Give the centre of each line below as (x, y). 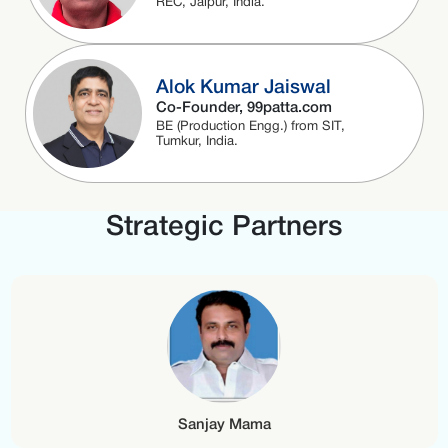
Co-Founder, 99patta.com (243, 107)
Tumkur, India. (196, 142)
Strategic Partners (224, 228)
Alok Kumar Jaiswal (243, 87)
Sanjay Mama (224, 424)
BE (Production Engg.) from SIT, (250, 127)
